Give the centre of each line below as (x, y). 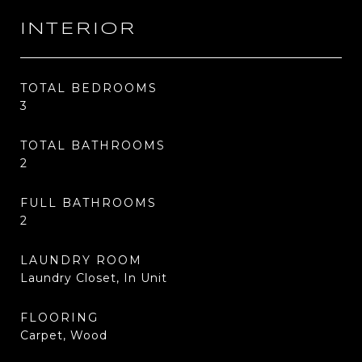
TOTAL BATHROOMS (93, 145)
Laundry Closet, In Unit (94, 278)
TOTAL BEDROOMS (89, 88)
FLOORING (59, 318)
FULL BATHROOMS (88, 203)
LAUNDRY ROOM (81, 260)
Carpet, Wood (64, 335)
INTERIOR (78, 29)
